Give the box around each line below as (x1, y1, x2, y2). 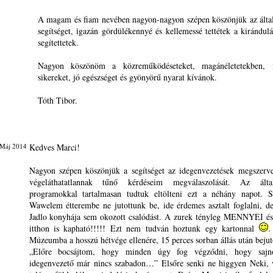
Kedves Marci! (29, 141, 80, 153)
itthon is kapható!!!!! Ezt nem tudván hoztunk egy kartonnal (29, 222, 259, 234)
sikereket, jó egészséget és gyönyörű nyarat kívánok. (37, 71, 217, 83)
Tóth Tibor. (37, 94, 77, 106)
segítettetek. (37, 37, 79, 48)
